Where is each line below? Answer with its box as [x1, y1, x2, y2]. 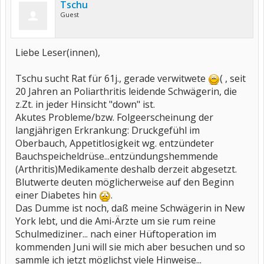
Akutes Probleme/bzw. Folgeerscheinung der [15, 111, 213, 124]
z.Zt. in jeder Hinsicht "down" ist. [15, 98, 155, 111]
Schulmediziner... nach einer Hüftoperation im [15, 227, 216, 240]
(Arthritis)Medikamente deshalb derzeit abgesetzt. [15, 163, 237, 176]
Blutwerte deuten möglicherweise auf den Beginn [15, 176, 234, 189]
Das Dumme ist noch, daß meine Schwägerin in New [15, 202, 245, 214]
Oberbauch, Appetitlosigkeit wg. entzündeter [15, 137, 214, 150]
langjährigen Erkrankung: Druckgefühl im [15, 124, 200, 137]
